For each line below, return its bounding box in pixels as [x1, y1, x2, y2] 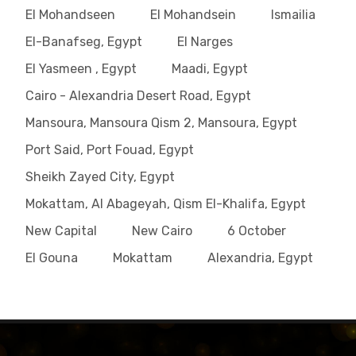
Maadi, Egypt [172, 61, 248, 76]
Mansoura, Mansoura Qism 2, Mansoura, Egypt [25, 115, 297, 130]
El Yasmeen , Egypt [25, 61, 137, 76]
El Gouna [25, 250, 78, 265]
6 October [227, 223, 286, 238]
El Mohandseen [25, 7, 115, 22]
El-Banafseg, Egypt [25, 34, 142, 49]
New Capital [25, 223, 97, 238]
